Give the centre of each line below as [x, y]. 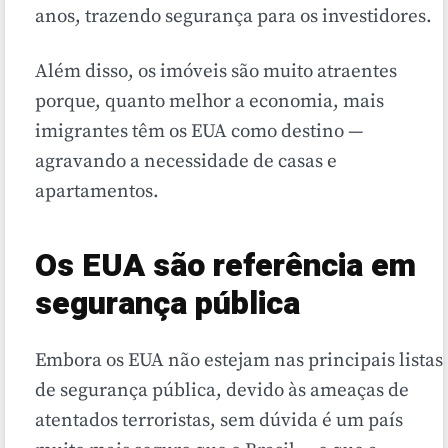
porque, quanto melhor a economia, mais [209, 102]
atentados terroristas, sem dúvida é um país [219, 421]
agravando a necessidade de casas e [186, 162]
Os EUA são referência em [225, 266]
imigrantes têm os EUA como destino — [199, 132]
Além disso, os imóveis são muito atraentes [216, 72]
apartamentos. [97, 192]
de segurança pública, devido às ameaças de [222, 391]
